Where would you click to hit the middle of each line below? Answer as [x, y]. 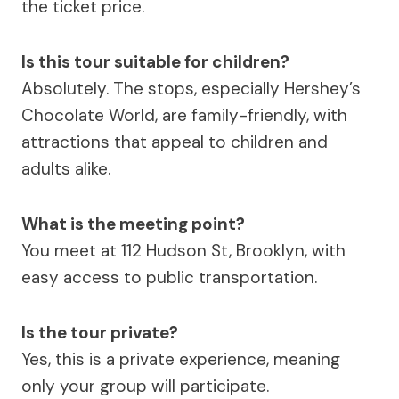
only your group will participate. [145, 386]
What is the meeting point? [133, 224]
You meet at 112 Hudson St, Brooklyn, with [183, 250]
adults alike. [66, 168]
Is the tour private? [100, 332]
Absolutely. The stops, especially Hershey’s [191, 88]
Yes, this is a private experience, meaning [181, 359]
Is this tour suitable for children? [155, 61]
